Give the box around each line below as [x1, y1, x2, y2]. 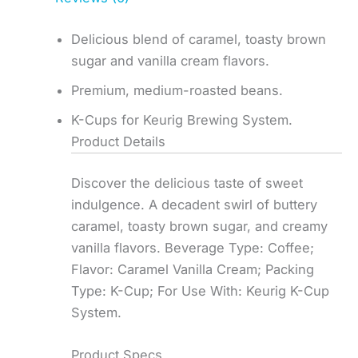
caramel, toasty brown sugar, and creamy [71, 218, 328, 235]
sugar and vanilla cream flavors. [71, 52, 270, 69]
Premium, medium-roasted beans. [71, 82, 284, 98]
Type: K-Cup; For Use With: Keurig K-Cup [71, 283, 330, 300]
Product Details [71, 133, 166, 149]
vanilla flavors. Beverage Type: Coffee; [71, 240, 315, 257]
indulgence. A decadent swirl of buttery [71, 197, 318, 213]
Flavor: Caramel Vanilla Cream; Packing [71, 261, 315, 278]
